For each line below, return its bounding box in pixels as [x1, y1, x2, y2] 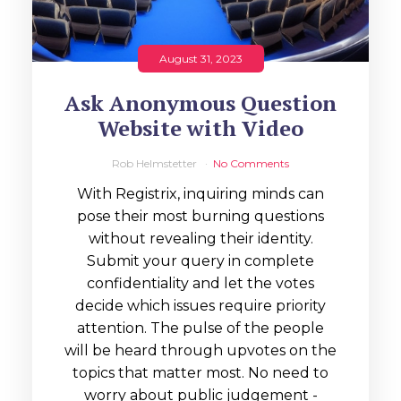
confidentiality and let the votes [87, 275, 314, 293]
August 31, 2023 [158, 52, 243, 66]
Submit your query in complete [87, 252, 314, 270]
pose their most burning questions [77, 208, 324, 226]
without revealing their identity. [88, 230, 313, 248]
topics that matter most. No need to [73, 364, 328, 382]
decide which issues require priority [75, 297, 326, 315]
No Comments [213, 157, 289, 171]
